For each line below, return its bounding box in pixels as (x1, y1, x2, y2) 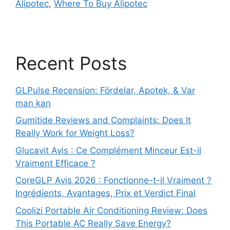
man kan (15, 98, 51, 108)
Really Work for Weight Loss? (15, 128, 135, 138)
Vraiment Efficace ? (15, 158, 95, 168)
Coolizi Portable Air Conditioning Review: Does (15, 205, 207, 216)
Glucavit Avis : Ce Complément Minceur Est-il (15, 145, 201, 156)
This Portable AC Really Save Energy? (15, 218, 171, 228)
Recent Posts (15, 52, 127, 74)
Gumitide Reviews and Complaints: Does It (15, 115, 191, 125)
